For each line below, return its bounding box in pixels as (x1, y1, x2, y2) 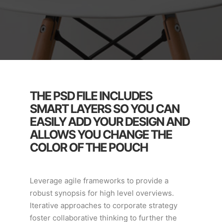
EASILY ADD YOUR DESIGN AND (30, 114, 189, 129)
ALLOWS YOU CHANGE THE (30, 127, 172, 142)
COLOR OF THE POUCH (30, 140, 148, 155)
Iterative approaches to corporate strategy (30, 201, 177, 210)
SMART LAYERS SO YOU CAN (30, 102, 179, 116)
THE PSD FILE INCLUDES (30, 89, 152, 103)
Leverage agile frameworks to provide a (30, 176, 168, 185)
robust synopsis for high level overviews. (30, 188, 174, 198)
